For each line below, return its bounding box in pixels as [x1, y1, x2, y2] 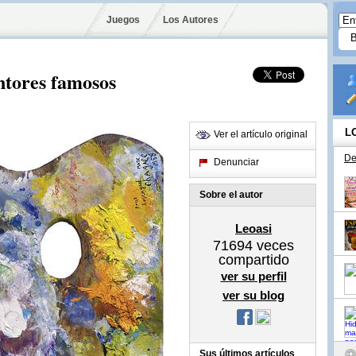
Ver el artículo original [214, 129, 308, 140]
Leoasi [235, 222, 272, 235]
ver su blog [222, 288, 284, 302]
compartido [218, 252, 289, 268]
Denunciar [214, 157, 259, 168]
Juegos [106, 14, 140, 25]
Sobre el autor [199, 189, 263, 200]
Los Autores [162, 14, 219, 25]
